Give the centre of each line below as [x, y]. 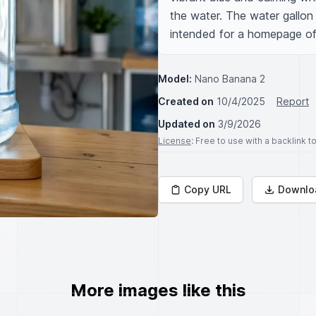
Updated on [187, 124]
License [175, 141]
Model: [175, 79]
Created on [186, 101]
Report [293, 101]
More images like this [158, 290]
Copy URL [208, 189]
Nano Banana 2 [230, 79]
